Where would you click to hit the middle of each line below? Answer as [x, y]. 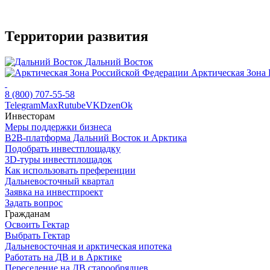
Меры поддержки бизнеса [58, 127]
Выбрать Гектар [37, 235]
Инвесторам [30, 116]
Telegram [23, 105]
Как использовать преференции [70, 170]
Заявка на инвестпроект [54, 192]
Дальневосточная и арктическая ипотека [88, 246]
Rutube [72, 105]
